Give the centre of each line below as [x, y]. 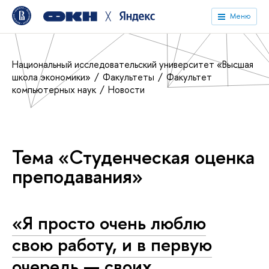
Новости [126, 89]
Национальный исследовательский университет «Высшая [133, 64]
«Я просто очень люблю [109, 223]
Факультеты [130, 77]
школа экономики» [53, 77]
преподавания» [77, 176]
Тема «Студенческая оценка [133, 157]
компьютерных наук [55, 89]
